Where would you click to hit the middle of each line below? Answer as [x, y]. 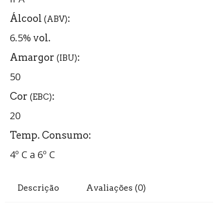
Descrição [38, 188]
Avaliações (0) [116, 188]
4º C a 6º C [32, 154]
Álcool [27, 18]
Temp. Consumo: [50, 135]
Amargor [33, 57]
